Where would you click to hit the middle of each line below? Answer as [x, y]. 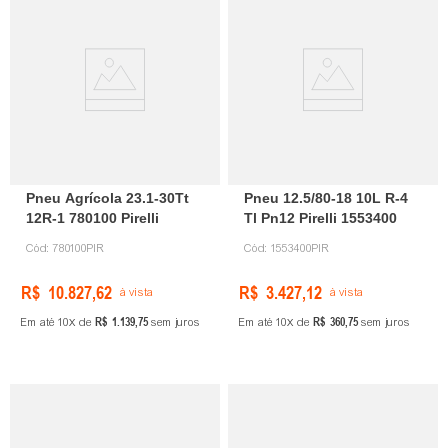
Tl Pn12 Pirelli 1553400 [320, 218]
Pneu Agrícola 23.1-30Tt [107, 198]
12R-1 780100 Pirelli [92, 218]
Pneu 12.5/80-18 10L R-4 [326, 198]
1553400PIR [300, 248]
